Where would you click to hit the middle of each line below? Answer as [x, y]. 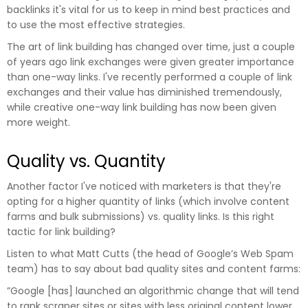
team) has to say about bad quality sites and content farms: [154, 268]
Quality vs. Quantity [86, 161]
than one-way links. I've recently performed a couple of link [150, 77]
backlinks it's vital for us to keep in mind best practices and [148, 9]
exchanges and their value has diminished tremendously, [144, 92]
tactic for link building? [61, 231]
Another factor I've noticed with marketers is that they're [144, 186]
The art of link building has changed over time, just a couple [151, 46]
